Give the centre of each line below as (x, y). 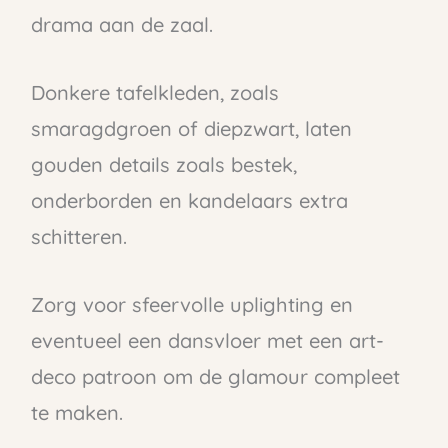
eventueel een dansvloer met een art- (207, 340)
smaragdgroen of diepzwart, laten (191, 128)
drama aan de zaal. (121, 24)
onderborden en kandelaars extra (189, 200)
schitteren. (78, 236)
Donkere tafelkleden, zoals (154, 92)
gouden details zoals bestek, (163, 164)
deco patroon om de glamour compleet (215, 376)
